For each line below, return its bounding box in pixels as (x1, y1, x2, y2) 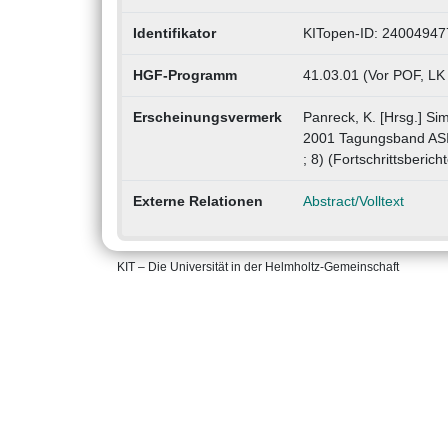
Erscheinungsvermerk (132, 109, 282, 126)
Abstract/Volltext (302, 193, 404, 210)
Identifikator (132, 25, 216, 42)
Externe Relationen (132, 193, 263, 210)
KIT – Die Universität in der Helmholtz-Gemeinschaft (117, 260, 399, 275)
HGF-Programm (132, 67, 237, 84)
